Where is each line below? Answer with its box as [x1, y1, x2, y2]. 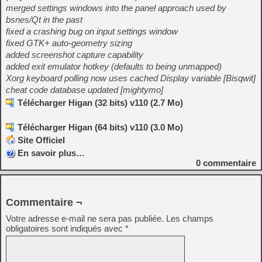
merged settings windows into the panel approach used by [6, 3, 226, 13]
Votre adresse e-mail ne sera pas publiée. [6, 213, 164, 223]
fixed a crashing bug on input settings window [6, 26, 178, 36]
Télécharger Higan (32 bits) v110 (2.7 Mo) [18, 98, 183, 108]
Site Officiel [18, 135, 65, 145]
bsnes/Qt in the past [6, 15, 82, 25]
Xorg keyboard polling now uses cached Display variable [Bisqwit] [6, 73, 256, 83]
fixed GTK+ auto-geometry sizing [6, 38, 132, 48]
